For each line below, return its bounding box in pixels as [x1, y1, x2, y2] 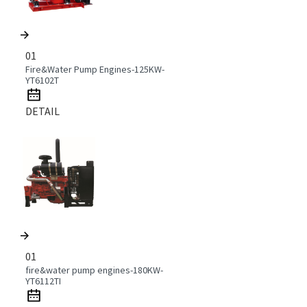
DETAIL [25, 103, 60, 118]
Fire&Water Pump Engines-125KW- [25, 62, 165, 75]
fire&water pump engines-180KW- [25, 263, 164, 276]
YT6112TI [25, 274, 62, 287]
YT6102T [25, 73, 60, 86]
